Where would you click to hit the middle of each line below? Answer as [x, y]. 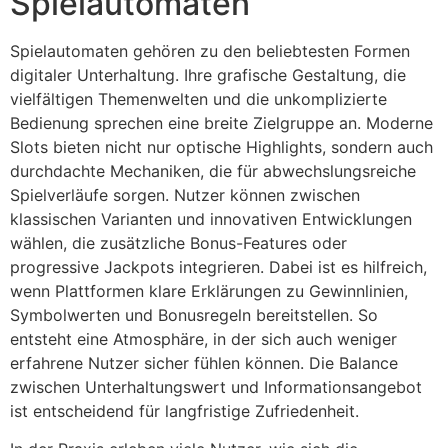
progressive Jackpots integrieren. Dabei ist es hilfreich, [218, 266]
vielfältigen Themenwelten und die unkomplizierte [198, 98]
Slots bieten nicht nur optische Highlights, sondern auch [221, 146]
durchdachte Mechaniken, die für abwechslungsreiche [213, 170]
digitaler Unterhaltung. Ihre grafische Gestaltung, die [208, 74]
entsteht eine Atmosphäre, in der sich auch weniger [203, 338]
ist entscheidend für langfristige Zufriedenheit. [184, 410]
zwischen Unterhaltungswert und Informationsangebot [216, 386]
